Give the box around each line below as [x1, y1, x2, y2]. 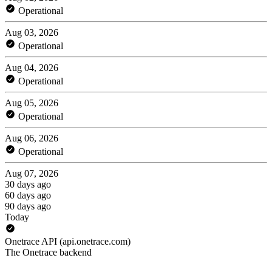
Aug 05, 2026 [5, 97, 58, 108]
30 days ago [5, 178, 51, 189]
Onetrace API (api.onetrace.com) [5, 236, 131, 246]
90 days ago [5, 200, 51, 211]
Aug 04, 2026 [5, 62, 58, 73]
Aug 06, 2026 [5, 132, 58, 143]
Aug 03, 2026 [5, 27, 58, 38]
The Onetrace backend [5, 246, 92, 257]
